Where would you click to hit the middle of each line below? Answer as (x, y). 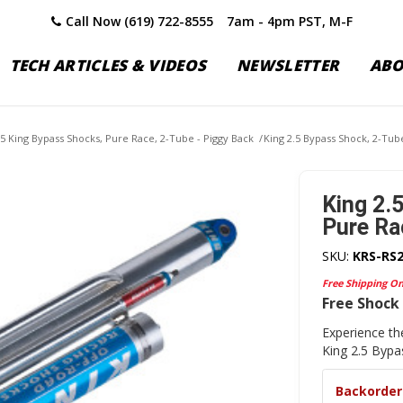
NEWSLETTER (288, 65)
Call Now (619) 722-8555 (139, 21)
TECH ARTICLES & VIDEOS (108, 65)
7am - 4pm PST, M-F (289, 21)
